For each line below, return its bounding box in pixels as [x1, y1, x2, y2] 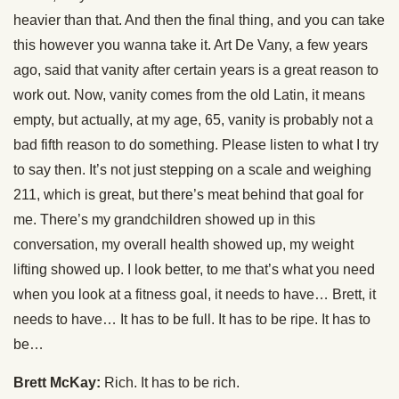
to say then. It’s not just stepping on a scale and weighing [13, 162, 371, 177]
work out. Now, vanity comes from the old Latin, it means [13, 87, 365, 102]
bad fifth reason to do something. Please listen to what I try [13, 137, 379, 152]
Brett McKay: [13, 375, 101, 390]
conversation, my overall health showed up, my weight [13, 237, 354, 252]
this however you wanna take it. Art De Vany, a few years [13, 37, 368, 53]
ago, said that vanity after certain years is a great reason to [13, 62, 379, 77]
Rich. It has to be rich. [101, 375, 240, 390]
